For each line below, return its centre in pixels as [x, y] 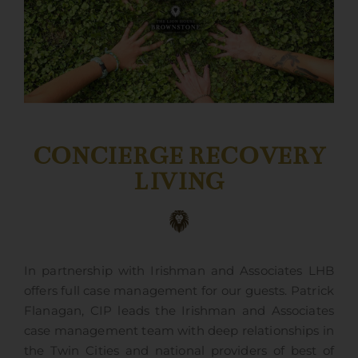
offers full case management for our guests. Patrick [179, 291]
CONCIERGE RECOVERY [179, 156]
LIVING [179, 182]
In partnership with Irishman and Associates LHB [179, 271]
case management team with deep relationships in [179, 331]
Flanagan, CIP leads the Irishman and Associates [179, 311]
